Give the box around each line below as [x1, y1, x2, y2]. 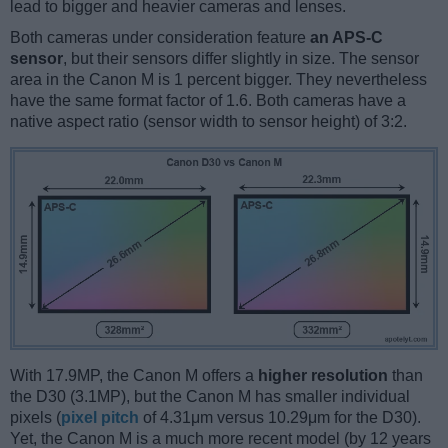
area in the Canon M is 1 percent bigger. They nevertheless [10, 71, 427, 89]
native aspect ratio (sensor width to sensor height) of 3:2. [10, 113, 407, 131]
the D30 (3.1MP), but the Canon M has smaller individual [10, 388, 410, 406]
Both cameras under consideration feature [10, 29, 310, 47]
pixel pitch [61, 409, 139, 427]
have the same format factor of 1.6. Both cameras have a [10, 92, 406, 110]
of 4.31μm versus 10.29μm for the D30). [139, 409, 421, 427]
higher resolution [258, 367, 388, 385]
